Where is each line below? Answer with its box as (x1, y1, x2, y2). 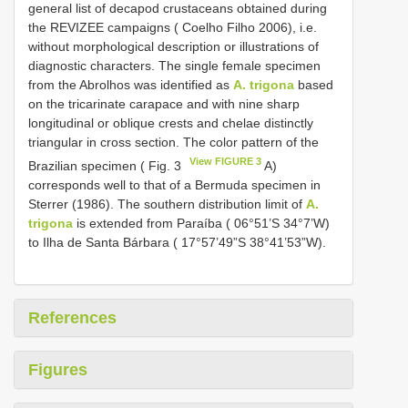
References (28, 308, 117, 327)
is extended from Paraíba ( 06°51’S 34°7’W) (73, 215, 330, 230)
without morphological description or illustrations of (28, 39, 319, 55)
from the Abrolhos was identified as (28, 77, 233, 93)
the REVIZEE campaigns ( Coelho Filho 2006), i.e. (28, 20, 317, 36)
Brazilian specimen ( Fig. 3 (28, 158, 185, 173)
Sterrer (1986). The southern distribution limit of (28, 196, 306, 211)
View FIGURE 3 (189, 156, 262, 168)
